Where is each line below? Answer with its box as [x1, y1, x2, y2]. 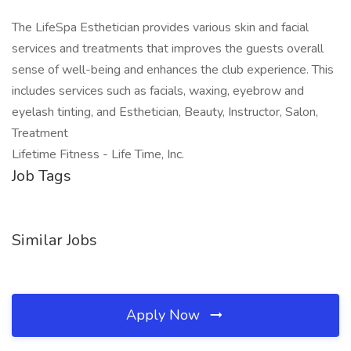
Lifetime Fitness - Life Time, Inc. [12, 146, 184, 163]
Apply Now [126, 306, 204, 324]
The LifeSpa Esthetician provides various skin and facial [12, 19, 309, 36]
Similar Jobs [12, 230, 97, 251]
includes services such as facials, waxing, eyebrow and [12, 82, 304, 100]
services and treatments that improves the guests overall [12, 40, 324, 57]
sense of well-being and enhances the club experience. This [12, 61, 334, 78]
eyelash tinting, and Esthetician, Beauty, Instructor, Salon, [12, 103, 318, 121]
